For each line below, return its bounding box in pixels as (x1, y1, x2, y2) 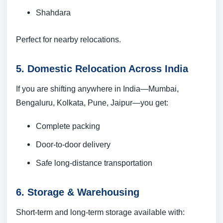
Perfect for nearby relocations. (16, 35, 121, 44)
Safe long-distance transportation (36, 158, 152, 168)
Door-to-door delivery (36, 140, 111, 149)
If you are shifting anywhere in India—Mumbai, (16, 84, 179, 94)
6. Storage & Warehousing (16, 187, 139, 198)
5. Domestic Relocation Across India (16, 63, 188, 75)
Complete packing (36, 121, 100, 131)
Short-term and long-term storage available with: (16, 208, 185, 217)
